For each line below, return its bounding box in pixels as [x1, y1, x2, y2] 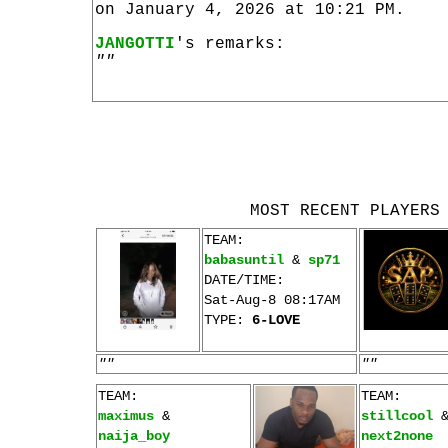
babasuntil [204, 252, 284, 268]
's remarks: [175, 35, 285, 53]
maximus [98, 408, 154, 424]
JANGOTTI [95, 35, 175, 53]
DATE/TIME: [204, 272, 284, 288]
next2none [361, 428, 433, 444]
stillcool [361, 408, 433, 424]
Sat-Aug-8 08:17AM [204, 292, 340, 308]
